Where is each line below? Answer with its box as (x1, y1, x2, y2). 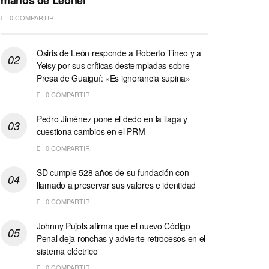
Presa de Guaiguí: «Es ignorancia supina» (37, 72, 190, 85)
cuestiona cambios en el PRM (37, 125, 145, 138)
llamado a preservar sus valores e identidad (37, 179, 196, 192)
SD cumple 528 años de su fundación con (37, 166, 189, 179)
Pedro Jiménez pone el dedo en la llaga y (37, 113, 187, 125)
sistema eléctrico (37, 245, 98, 258)
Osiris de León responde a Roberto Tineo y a (37, 47, 201, 59)
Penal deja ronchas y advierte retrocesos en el (37, 232, 206, 245)
